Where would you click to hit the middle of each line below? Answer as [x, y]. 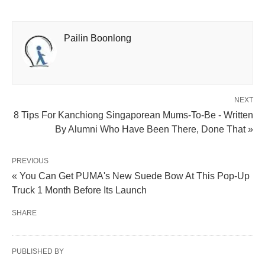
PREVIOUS [30, 161]
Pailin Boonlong [98, 38]
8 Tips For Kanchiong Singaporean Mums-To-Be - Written [133, 115]
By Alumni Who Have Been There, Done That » [154, 129]
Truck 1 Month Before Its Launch [79, 190]
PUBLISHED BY [38, 251]
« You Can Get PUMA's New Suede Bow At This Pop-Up [131, 176]
